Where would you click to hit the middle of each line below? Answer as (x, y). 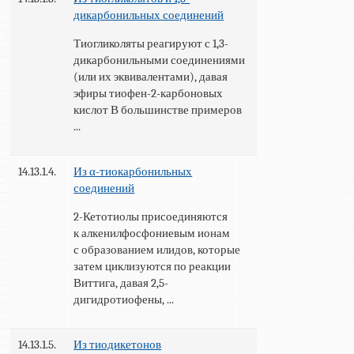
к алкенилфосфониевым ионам (152, 233)
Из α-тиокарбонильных (133, 172)
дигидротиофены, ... (124, 300)
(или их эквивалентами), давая (151, 77)
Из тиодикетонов (118, 345)
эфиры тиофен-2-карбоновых (149, 94)
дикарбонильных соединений (149, 15)
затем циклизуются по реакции (153, 267)
